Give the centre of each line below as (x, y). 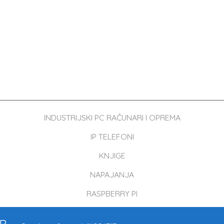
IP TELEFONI (112, 136)
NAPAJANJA (112, 174)
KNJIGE (112, 155)
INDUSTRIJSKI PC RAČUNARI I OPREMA (112, 117)
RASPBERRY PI (112, 193)
